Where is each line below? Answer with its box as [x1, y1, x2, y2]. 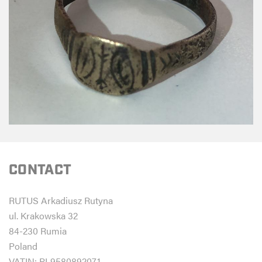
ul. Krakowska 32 [9, 209, 78, 222]
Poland [9, 239, 37, 253]
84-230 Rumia [9, 224, 67, 237]
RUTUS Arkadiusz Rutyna [9, 194, 113, 207]
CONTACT [9, 161, 72, 180]
